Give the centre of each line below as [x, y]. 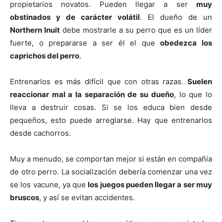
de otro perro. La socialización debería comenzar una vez [111, 172]
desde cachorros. [40, 133]
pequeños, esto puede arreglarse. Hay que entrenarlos [111, 120]
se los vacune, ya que [49, 185]
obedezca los [186, 43]
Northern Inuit [35, 30]
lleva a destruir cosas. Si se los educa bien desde [111, 108]
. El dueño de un [176, 17]
